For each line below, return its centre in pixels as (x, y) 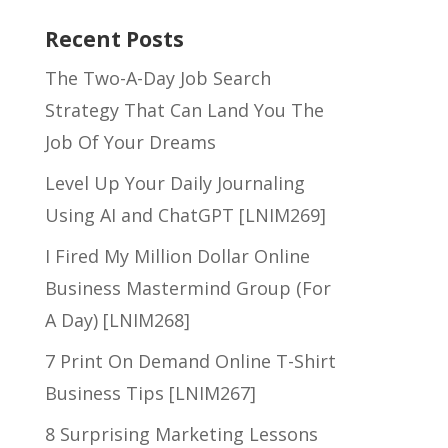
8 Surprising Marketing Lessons (181, 434)
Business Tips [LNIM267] (150, 393)
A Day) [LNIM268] (117, 320)
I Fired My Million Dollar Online (177, 256)
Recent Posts (114, 39)
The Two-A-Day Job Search (157, 78)
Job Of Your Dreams (130, 142)
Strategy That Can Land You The (184, 110)
